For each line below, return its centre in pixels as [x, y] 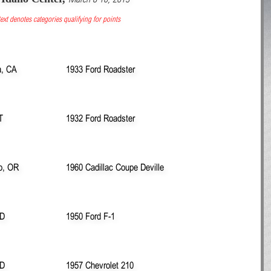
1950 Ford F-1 [90, 216]
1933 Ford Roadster [100, 69]
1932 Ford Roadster [100, 118]
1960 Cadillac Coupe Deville [115, 167]
